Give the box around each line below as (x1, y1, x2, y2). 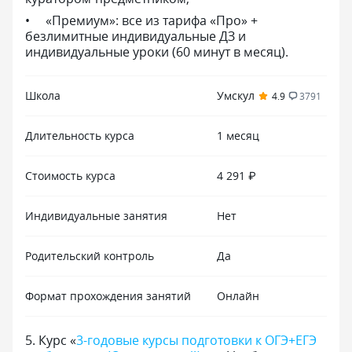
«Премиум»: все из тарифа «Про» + (46, 12, 258, 29)
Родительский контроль (25, 248, 154, 263)
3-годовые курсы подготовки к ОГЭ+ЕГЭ (76, 332, 317, 349)
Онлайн (217, 288, 259, 303)
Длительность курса (25, 128, 134, 143)
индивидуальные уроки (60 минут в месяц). (25, 43, 288, 60)
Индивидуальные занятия (25, 208, 167, 223)
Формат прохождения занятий (25, 288, 191, 303)
